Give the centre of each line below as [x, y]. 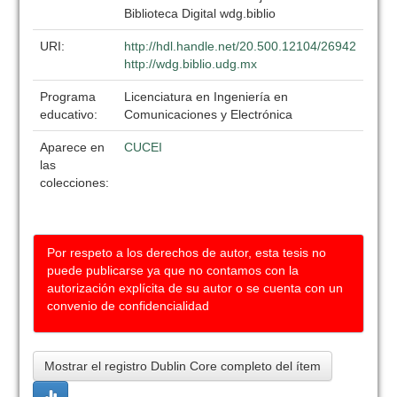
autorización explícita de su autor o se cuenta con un [195, 288]
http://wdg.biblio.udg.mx [191, 64]
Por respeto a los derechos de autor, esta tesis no [187, 253]
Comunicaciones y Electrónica [209, 114]
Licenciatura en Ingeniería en [206, 97]
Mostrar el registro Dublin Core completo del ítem [183, 366]
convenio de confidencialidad [128, 306]
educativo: [71, 114]
